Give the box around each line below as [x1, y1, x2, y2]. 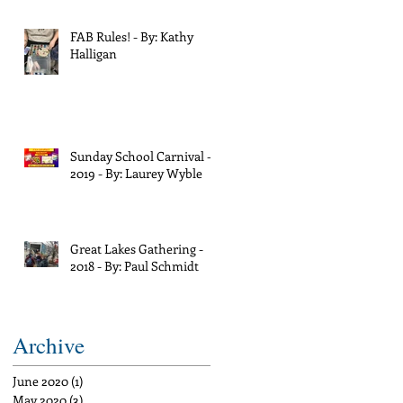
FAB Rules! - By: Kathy [70, 27, 193, 45]
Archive [13, 329, 85, 360]
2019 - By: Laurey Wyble [70, 164, 202, 182]
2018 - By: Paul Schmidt [70, 256, 199, 274]
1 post [83, 372, 114, 390]
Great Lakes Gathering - [70, 239, 203, 257]
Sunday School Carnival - [70, 147, 211, 165]
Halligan [70, 44, 117, 62]
